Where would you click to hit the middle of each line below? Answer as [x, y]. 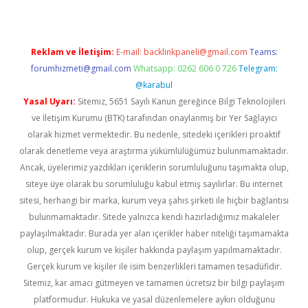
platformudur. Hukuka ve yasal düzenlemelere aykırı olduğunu [154, 299]
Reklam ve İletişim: [72, 52]
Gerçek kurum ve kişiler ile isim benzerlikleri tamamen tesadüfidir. [154, 266]
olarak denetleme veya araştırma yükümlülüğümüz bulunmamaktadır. [154, 151]
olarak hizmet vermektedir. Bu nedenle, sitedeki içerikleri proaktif [154, 134]
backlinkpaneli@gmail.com [195, 52]
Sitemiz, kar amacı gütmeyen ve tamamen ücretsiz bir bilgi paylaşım [154, 283]
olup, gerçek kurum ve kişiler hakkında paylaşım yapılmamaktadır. [154, 250]
